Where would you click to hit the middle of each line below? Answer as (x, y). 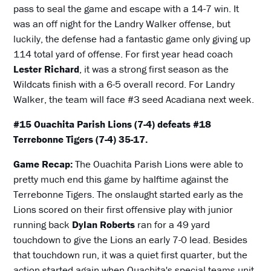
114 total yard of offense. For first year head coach (123, 54)
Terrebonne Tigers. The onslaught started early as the (129, 194)
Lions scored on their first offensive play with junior (123, 210)
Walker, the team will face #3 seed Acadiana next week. (134, 100)
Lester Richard (47, 69)
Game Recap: (44, 164)
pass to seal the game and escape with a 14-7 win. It (126, 9)
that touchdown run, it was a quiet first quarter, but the (131, 255)
